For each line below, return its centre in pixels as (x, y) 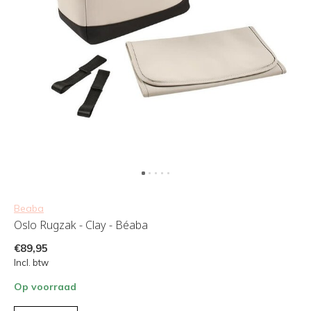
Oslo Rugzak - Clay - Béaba (81, 225)
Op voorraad (45, 287)
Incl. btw (31, 262)
